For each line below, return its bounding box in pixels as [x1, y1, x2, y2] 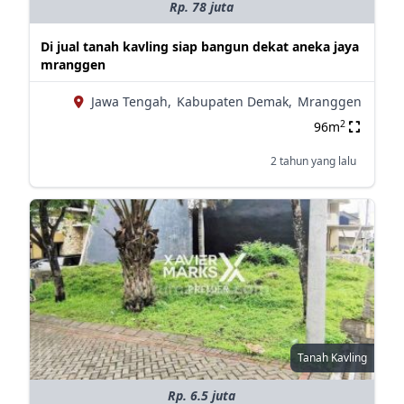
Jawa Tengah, [90, 93, 171, 110]
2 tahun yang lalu [270, 153, 356, 169]
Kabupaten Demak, [176, 93, 292, 110]
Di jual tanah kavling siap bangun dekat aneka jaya [40, 38, 359, 55]
